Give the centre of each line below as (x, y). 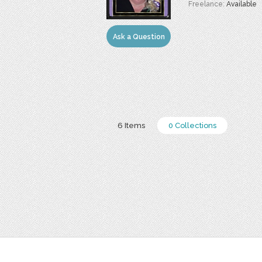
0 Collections (192, 125)
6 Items (131, 125)
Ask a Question (139, 37)
